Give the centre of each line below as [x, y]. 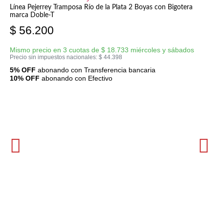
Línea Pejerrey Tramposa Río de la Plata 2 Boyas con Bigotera [101, 8]
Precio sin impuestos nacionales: [54, 57]
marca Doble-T [32, 15]
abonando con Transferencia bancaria [96, 70]
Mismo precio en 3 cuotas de [55, 50]
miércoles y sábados [161, 50]
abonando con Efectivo [76, 78]
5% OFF [23, 70]
